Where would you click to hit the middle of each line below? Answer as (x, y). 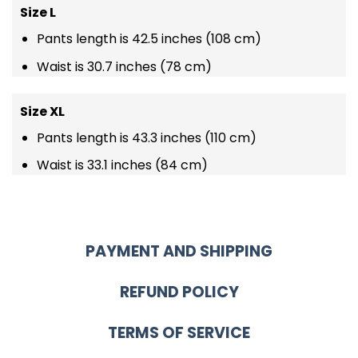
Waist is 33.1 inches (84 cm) (122, 165)
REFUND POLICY (179, 292)
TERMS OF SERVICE (179, 332)
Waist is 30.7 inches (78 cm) (124, 66)
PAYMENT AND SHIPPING (179, 251)
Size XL (42, 111)
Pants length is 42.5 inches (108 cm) (149, 39)
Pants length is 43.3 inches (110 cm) (146, 137)
